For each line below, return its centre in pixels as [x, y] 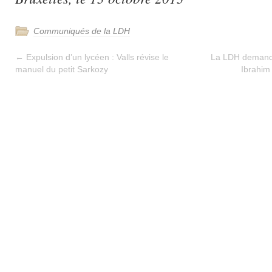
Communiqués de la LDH [82, 31]
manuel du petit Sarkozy [62, 69]
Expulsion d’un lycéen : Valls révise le [96, 57]
